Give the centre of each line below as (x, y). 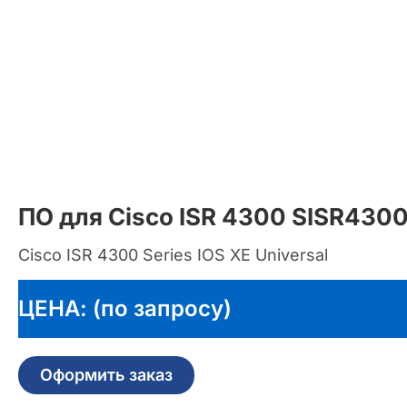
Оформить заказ (106, 374)
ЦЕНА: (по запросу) (125, 308)
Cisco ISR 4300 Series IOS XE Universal (173, 254)
